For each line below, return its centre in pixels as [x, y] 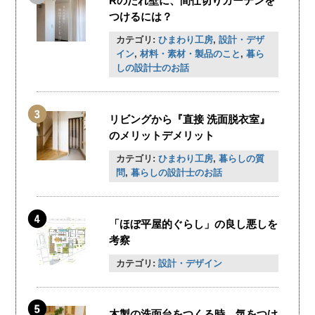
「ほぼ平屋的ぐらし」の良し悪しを [194, 224]
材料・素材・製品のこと [190, 54]
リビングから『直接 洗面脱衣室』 [190, 120]
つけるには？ [141, 17]
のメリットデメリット [162, 136]
